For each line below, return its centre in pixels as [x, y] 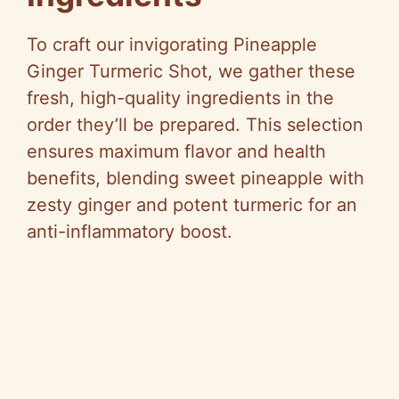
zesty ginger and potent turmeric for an [192, 204]
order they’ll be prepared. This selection [195, 124]
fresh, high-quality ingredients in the [180, 98]
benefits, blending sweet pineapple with [195, 178]
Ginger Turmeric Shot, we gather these [191, 71]
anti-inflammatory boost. [130, 231]
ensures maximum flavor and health [176, 151]
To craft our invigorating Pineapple [172, 44]
